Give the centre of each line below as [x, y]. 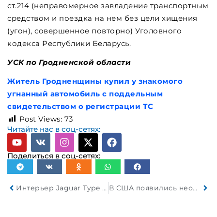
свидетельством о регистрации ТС [80, 107]
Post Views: [40, 119]
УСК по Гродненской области [69, 62]
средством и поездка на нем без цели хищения [102, 18]
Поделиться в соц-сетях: [54, 156]
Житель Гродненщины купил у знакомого [95, 81]
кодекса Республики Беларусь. [69, 44]
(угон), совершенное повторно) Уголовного [94, 31]
